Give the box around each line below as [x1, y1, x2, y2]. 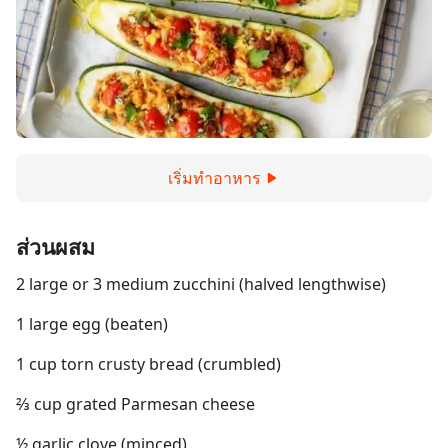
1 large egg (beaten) [16, 313, 168, 335]
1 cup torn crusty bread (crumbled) [16, 353, 281, 375]
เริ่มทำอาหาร [167, 167, 261, 189]
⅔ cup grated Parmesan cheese [16, 393, 255, 415]
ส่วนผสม [16, 232, 95, 261]
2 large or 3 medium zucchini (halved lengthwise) [16, 273, 386, 295]
